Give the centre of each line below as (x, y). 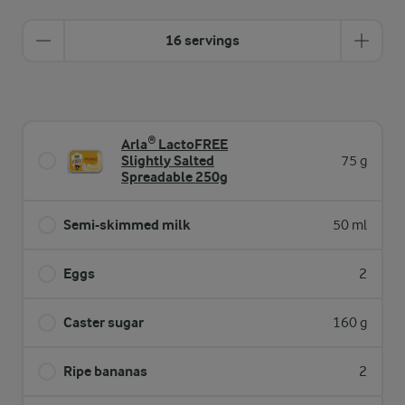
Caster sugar (104, 322)
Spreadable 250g (174, 177)
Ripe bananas (105, 371)
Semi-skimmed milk (127, 225)
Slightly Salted (168, 160)
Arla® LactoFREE (174, 144)
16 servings (202, 40)
